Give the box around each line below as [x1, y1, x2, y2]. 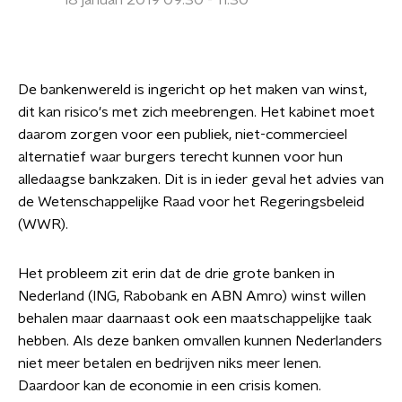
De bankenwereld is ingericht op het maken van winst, [18, 83, 367, 97]
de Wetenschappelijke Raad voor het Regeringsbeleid [18, 195, 364, 209]
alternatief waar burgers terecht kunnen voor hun [18, 150, 343, 164]
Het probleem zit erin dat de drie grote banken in [18, 267, 335, 281]
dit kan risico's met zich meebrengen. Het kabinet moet [18, 105, 375, 119]
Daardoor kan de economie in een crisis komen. [18, 379, 321, 393]
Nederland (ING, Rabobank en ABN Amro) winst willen [18, 289, 366, 303]
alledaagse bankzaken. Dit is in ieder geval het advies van [18, 172, 384, 187]
